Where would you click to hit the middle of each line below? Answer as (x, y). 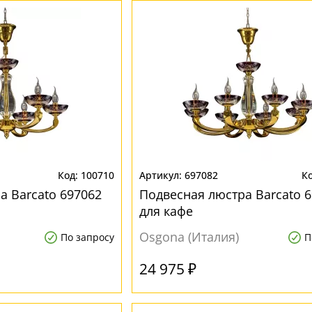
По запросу (87, 237)
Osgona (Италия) (189, 237)
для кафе (166, 211)
